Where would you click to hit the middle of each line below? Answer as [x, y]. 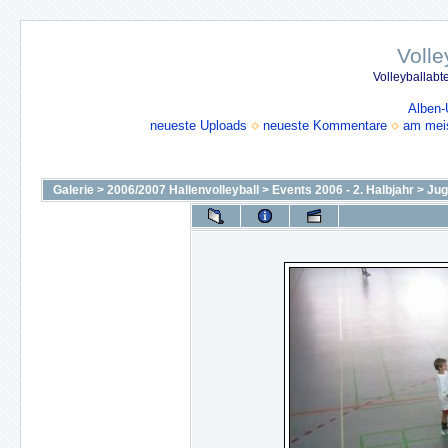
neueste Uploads [198, 125]
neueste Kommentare [325, 125]
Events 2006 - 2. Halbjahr [343, 190]
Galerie [73, 190]
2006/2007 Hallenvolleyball [183, 190]
